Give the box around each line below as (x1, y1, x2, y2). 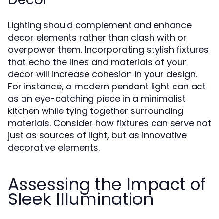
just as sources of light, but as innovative (8, 129, 187, 141)
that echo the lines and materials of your (8, 56, 186, 68)
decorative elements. (8, 141, 100, 153)
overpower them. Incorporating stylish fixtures (8, 44, 209, 56)
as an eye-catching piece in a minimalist (8, 92, 186, 105)
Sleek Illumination (8, 187, 153, 211)
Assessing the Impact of (8, 173, 206, 196)
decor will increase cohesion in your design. (8, 68, 197, 80)
